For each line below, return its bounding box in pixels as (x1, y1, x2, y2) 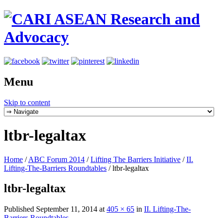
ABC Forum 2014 (28, 155, 85, 163)
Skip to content (4, 98, 50, 107)
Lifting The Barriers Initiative (91, 155, 181, 163)
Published (4, 205, 36, 214)
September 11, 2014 (36, 205, 97, 214)
